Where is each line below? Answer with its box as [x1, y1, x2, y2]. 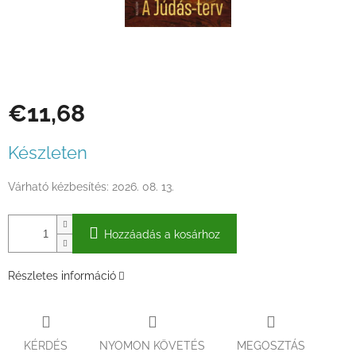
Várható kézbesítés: [8, 180, 109, 194]
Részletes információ [8, 269, 116, 283]
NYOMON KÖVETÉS [99, 339, 205, 352]
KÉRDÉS [24, 339, 68, 352]
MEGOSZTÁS [237, 339, 305, 352]
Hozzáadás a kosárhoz [104, 228, 220, 242]
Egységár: [7, 133, 60, 147]
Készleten [8, 142, 87, 164]
